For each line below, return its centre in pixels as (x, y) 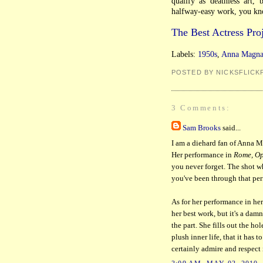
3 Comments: (201, 108)
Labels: (185, 54)
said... (231, 128)
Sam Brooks (202, 128)
